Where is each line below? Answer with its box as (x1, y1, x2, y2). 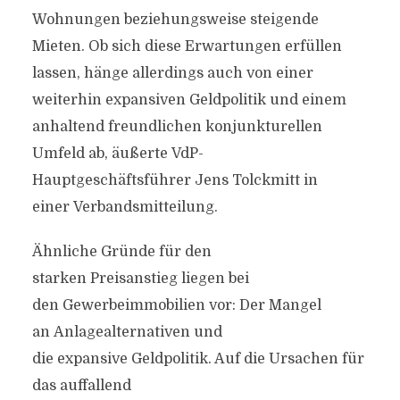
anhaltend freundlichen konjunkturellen (31, 119, 322, 135)
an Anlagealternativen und (31, 324, 222, 340)
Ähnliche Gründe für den (31, 244, 212, 260)
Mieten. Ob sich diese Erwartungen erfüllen (31, 38, 342, 54)
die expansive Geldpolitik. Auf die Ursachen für (31, 351, 364, 367)
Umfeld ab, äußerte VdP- (31, 146, 204, 162)
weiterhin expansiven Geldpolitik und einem (31, 92, 346, 108)
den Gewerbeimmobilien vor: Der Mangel (31, 297, 321, 313)
